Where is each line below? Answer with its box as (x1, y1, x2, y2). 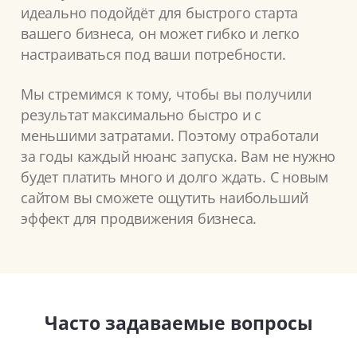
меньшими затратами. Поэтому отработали (21, 126, 319, 146)
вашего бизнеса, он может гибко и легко (21, 24, 300, 44)
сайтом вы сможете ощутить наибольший (21, 188, 308, 208)
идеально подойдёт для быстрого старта (21, 3, 299, 23)
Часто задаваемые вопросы (44, 310, 313, 336)
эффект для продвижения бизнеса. (21, 209, 257, 229)
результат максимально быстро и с (21, 105, 262, 125)
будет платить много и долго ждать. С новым (21, 167, 329, 187)
